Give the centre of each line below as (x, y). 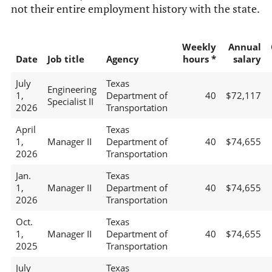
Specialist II (70, 102)
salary (247, 59)
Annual (244, 47)
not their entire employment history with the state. (135, 9)
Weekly (199, 47)
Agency (122, 59)
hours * (199, 59)
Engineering (72, 90)
